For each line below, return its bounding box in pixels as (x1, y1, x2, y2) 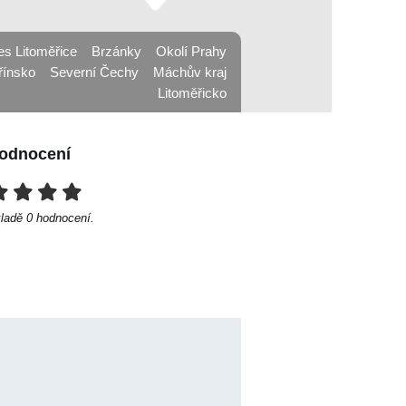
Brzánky (92, 43, 141, 59)
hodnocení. (33, 211, 94, 225)
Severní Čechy (50, 64, 139, 80)
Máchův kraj (153, 64, 227, 80)
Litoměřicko (158, 85, 227, 101)
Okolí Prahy (156, 43, 227, 59)
